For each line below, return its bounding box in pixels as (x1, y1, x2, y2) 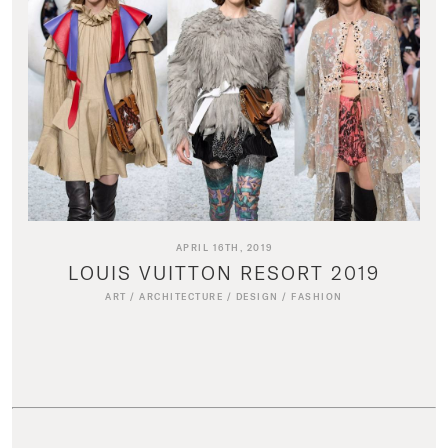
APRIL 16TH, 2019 (175, 241, 273, 253)
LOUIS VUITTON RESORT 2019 (68, 260, 380, 284)
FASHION (291, 290, 343, 302)
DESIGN (235, 290, 279, 302)
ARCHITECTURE (139, 290, 224, 302)
